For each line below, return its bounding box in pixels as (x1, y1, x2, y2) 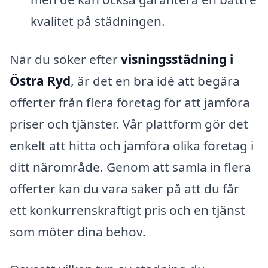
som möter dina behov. (10, 223, 146, 240)
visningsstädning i (121, 50, 233, 68)
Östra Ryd (10, 72, 71, 89)
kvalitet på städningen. (30, 12, 165, 29)
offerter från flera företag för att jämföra (10, 93, 250, 111)
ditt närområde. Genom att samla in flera (10, 158, 251, 175)
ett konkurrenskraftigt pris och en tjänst (10, 201, 245, 218)
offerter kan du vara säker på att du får (10, 179, 239, 197)
